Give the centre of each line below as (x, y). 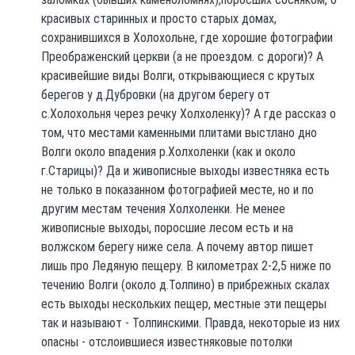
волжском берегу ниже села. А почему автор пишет (178, 246)
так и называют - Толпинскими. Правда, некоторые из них (191, 323)
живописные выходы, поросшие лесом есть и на (168, 227)
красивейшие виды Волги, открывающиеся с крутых (178, 75)
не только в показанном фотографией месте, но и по (178, 189)
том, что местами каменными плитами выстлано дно (179, 132)
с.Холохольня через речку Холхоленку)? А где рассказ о (189, 113)
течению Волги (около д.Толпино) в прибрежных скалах (186, 284)
